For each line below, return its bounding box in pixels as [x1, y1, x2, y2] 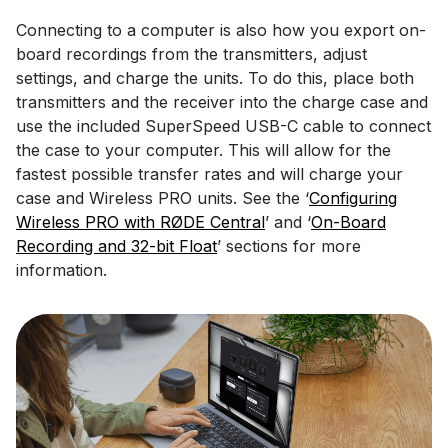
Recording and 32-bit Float [16, 236, 217, 256]
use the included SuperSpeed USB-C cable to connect [16, 116, 431, 136]
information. [16, 260, 107, 280]
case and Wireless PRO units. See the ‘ [16, 188, 309, 208]
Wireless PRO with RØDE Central [16, 212, 265, 232]
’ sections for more [217, 236, 361, 256]
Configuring [309, 188, 397, 208]
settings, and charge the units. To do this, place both [16, 68, 414, 88]
